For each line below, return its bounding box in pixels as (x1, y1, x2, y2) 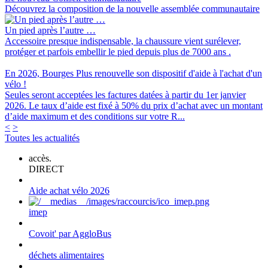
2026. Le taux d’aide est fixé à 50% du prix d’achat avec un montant (5, 100, 263, 111)
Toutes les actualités (5, 132, 80, 143)
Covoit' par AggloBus (29, 228, 111, 239)
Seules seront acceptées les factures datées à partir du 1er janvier (5, 89, 246, 100)
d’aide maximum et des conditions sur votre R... (5, 111, 185, 121)
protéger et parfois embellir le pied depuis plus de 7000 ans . (5, 46, 231, 57)
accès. (29, 153, 51, 163)
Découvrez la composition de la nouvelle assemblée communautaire (5, 3, 260, 14)
